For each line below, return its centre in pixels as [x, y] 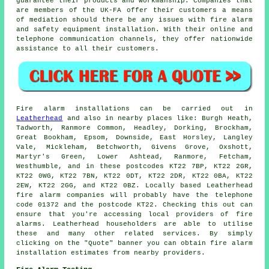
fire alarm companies [60, 195]
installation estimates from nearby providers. [111, 252]
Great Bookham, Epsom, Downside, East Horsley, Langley [134, 137]
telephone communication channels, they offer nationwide [134, 39]
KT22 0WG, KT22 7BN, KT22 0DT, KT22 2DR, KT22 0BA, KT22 [134, 176]
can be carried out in [191, 108]
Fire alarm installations [73, 108]
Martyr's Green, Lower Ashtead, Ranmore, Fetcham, [134, 156]
